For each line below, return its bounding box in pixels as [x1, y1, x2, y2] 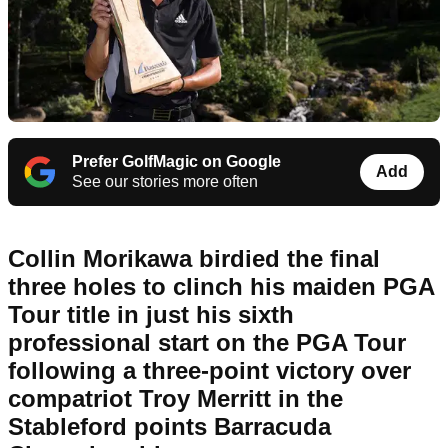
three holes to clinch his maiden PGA [8, 273, 434, 301]
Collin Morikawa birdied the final [8, 245, 380, 273]
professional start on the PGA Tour [8, 329, 406, 357]
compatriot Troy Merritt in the [8, 385, 343, 413]
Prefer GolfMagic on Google [72, 153, 281, 171]
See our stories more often [72, 173, 258, 191]
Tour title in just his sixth [8, 301, 294, 329]
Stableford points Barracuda [8, 413, 331, 441]
